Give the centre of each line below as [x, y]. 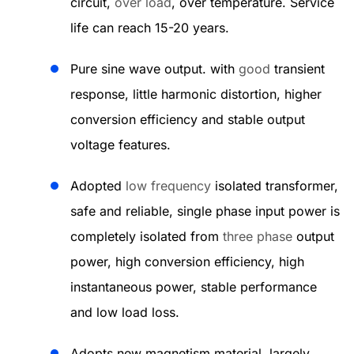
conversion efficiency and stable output [188, 119]
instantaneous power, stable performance [194, 287]
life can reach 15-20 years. [150, 28]
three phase [258, 236]
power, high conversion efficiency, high [187, 262]
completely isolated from [147, 236]
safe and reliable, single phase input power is [205, 211]
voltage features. [121, 145]
